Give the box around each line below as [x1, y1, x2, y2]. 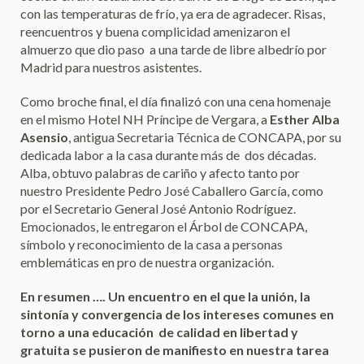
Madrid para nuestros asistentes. [20, 59, 201, 76]
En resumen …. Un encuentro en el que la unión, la [20, 288, 310, 305]
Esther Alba [270, 111, 340, 128]
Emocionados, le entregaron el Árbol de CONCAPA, [20, 219, 307, 235]
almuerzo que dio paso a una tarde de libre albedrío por [20, 41, 327, 58]
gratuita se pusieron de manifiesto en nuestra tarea [20, 342, 329, 358]
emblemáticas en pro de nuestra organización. [20, 254, 274, 271]
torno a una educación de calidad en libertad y [20, 324, 298, 340]
